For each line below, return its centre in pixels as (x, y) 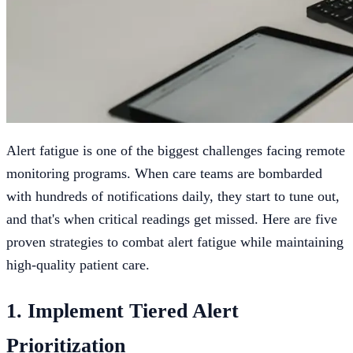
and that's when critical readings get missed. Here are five (172, 219)
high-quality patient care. (78, 265)
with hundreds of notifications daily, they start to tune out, (173, 197)
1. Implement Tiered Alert (123, 311)
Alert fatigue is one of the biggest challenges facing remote (176, 151)
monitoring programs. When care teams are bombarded (164, 174)
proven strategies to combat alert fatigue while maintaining (175, 242)
